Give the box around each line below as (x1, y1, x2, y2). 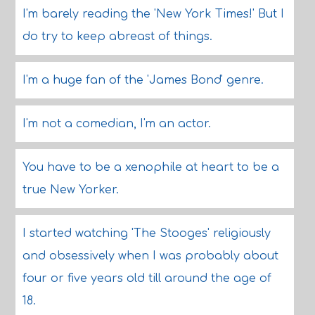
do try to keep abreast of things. (22, 30, 212, 43)
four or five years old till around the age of (22, 272, 271, 285)
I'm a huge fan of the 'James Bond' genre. (22, 74, 264, 86)
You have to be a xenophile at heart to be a (22, 161, 279, 174)
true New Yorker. (22, 184, 119, 196)
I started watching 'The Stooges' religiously (22, 227, 271, 240)
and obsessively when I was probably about (22, 250, 278, 262)
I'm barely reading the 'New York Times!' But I (22, 8, 284, 20)
